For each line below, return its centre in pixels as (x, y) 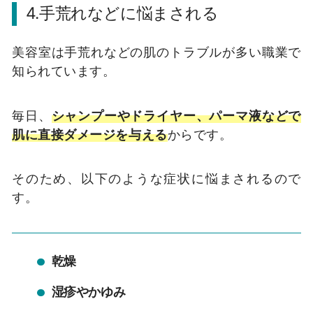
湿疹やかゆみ (88, 292)
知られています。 (64, 70)
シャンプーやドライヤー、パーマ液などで (176, 115)
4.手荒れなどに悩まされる (122, 14)
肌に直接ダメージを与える (90, 134)
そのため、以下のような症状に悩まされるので (156, 179)
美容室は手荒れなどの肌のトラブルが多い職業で (156, 51)
